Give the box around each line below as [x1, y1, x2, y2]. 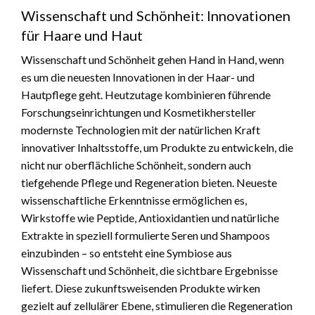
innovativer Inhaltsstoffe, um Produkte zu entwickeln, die [21, 140, 293, 154]
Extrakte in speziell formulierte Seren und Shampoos [21, 228, 270, 242]
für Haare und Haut [21, 26, 143, 44]
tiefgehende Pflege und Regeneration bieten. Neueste [21, 175, 277, 189]
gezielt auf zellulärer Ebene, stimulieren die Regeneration [21, 298, 292, 312]
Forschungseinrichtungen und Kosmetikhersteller [21, 105, 256, 119]
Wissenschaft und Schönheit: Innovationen [21, 6, 290, 24]
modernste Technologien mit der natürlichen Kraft [21, 122, 260, 136]
